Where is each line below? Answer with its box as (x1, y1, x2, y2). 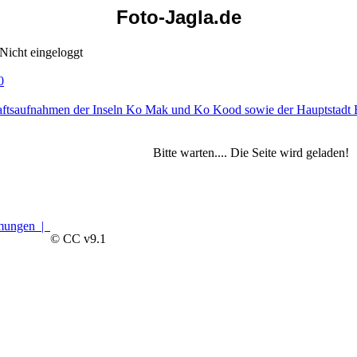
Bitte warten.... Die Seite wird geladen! (153, 146, 349, 159)
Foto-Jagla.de (116, 6, 241, 28)
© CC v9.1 (50, 232, 106, 245)
